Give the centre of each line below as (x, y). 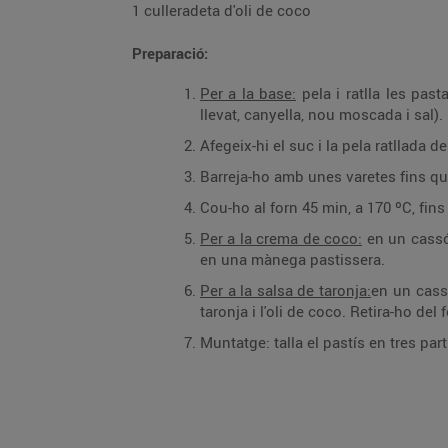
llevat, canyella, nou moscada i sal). (321, 114)
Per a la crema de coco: (281, 238)
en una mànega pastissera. (292, 259)
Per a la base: (248, 93)
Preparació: (170, 53)
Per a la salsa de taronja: (285, 290)
